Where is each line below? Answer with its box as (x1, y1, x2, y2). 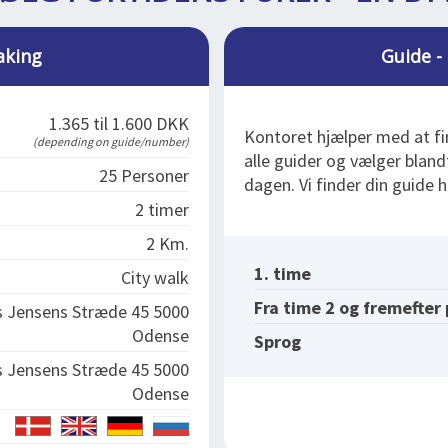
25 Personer (99, 164, 189, 187)
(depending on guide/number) (33, 134, 189, 149)
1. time (254, 262, 311, 285)
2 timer (135, 198, 189, 221)
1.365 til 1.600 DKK (49, 112, 189, 135)
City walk (121, 266, 189, 289)
